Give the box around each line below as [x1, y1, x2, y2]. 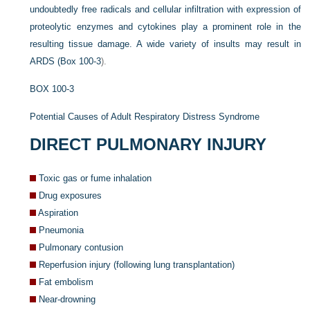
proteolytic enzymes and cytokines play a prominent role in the [30, 21, 301, 32]
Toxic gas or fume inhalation [39, 172, 152, 183]
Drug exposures [39, 190, 102, 201]
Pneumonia [39, 224, 84, 235]
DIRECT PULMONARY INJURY [30, 134, 267, 154]
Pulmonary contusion [39, 241, 124, 253]
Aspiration [38, 207, 79, 218]
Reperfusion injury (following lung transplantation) [39, 259, 235, 270]
